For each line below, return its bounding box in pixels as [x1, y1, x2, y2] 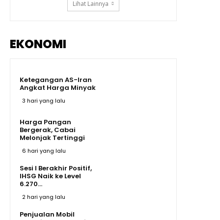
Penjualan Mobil [20, 209, 75, 219]
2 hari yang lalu [22, 192, 65, 201]
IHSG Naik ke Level [20, 171, 81, 181]
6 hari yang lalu [22, 146, 66, 155]
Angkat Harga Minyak [20, 82, 96, 92]
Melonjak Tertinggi [20, 133, 85, 142]
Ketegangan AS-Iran [20, 75, 92, 84]
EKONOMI [10, 35, 66, 52]
